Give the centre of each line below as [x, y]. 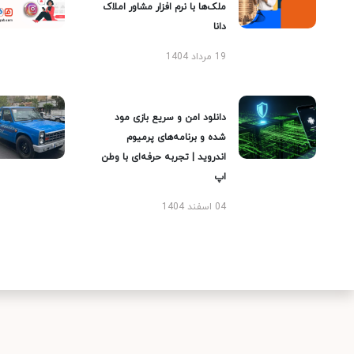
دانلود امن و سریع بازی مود [170, 118]
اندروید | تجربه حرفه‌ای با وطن [164, 157]
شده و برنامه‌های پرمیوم [176, 137]
